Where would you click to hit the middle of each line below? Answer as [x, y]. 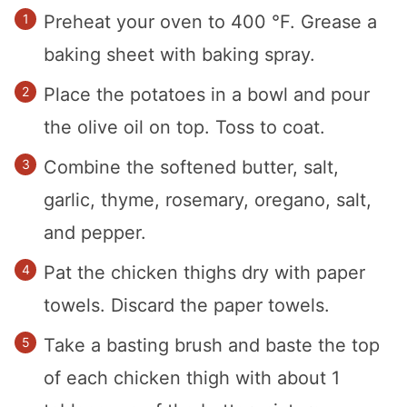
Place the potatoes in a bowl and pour [207, 94]
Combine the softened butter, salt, [191, 167]
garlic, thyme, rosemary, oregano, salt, [208, 199]
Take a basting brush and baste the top [212, 345]
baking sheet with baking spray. [179, 54]
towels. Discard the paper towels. [187, 305]
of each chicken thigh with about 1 [192, 377]
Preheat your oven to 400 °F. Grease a [210, 21]
